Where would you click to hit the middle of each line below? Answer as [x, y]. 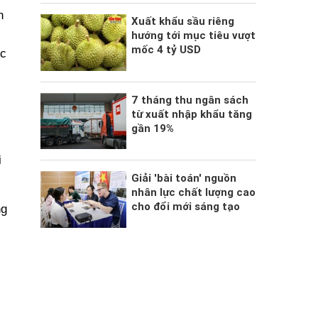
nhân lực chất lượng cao [193, 193]
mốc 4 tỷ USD [166, 50]
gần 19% [152, 128]
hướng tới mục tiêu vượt [193, 36]
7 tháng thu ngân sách [190, 100]
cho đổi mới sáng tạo [185, 207]
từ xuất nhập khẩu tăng [191, 114]
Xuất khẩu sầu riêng [182, 22]
